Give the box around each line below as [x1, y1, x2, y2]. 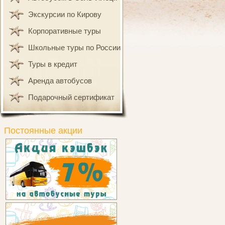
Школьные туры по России [28, 43, 121, 52]
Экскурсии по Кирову [28, 10, 101, 19]
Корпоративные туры [28, 27, 101, 35]
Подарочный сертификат [28, 93, 115, 101]
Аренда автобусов [28, 76, 92, 85]
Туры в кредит [28, 60, 77, 68]
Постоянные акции [4, 126, 82, 136]
